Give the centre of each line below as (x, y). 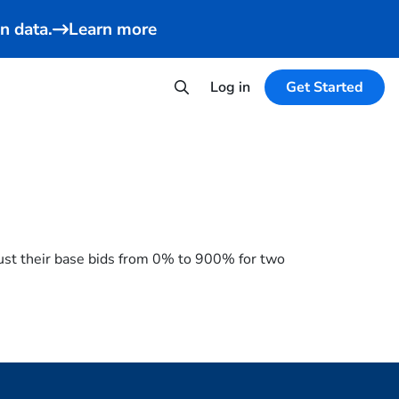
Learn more (112, 29)
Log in (230, 87)
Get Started (325, 87)
